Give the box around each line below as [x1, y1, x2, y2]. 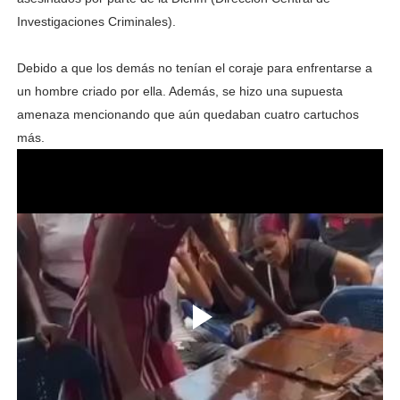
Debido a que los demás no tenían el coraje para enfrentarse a [16, 60, 372, 75]
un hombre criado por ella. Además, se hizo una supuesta [16, 83, 343, 98]
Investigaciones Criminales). [16, 13, 176, 29]
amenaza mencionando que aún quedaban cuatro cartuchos [16, 106, 359, 121]
